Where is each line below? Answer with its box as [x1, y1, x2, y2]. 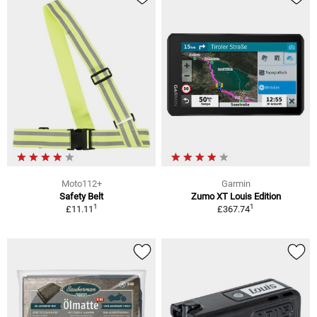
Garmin [221, 178, 250, 189]
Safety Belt [59, 190, 103, 202]
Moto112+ [61, 178, 102, 189]
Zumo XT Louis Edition [190, 190, 281, 202]
